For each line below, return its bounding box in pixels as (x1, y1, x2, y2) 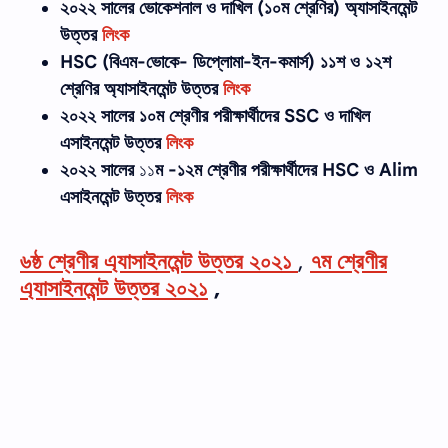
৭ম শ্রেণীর (310, 248, 387, 276)
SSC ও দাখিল (279, 105, 370, 128)
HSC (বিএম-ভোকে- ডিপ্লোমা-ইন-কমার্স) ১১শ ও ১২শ (60, 51, 391, 74)
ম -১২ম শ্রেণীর (155, 159, 246, 182)
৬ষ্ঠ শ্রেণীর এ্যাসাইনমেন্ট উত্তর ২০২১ (20, 248, 298, 276)
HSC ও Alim (322, 159, 418, 182)
